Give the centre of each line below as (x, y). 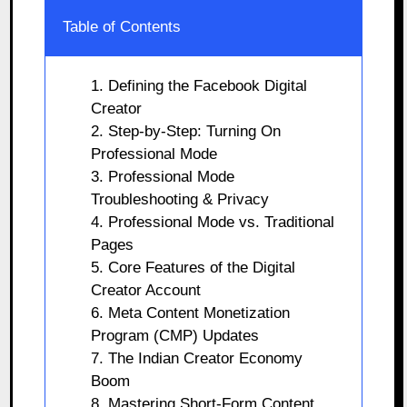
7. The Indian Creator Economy (197, 358)
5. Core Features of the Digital (194, 267)
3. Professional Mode (163, 176)
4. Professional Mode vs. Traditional (213, 222)
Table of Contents (122, 26)
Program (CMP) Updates (175, 335)
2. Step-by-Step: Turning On (186, 131)
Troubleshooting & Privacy (180, 199)
